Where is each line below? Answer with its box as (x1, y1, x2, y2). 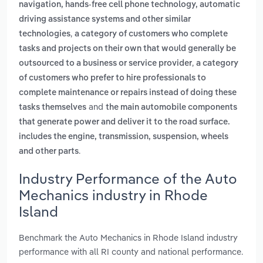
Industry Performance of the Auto (19, 169, 237, 187)
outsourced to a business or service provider (19, 59, 192, 68)
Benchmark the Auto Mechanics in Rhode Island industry (19, 231, 238, 243)
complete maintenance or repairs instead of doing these (19, 89, 237, 97)
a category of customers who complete (75, 30, 228, 39)
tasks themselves (19, 103, 86, 112)
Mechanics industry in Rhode (19, 186, 208, 204)
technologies (19, 30, 70, 39)
